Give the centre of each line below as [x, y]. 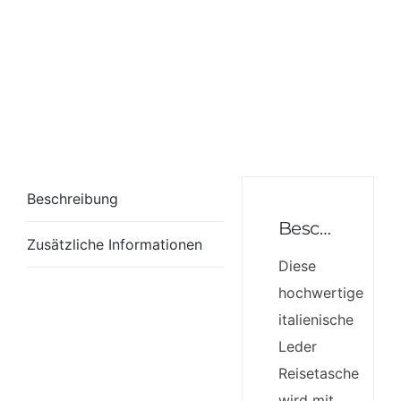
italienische [316, 320]
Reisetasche [319, 373]
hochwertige [321, 293]
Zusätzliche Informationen [115, 244]
